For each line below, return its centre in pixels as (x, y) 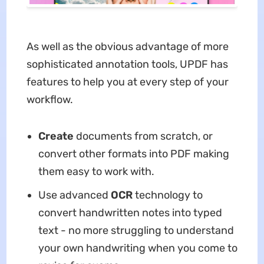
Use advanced (74, 195)
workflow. (49, 100)
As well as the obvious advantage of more (127, 47)
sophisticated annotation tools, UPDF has (127, 65)
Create (57, 136)
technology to (169, 195)
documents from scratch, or (144, 136)
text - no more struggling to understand (136, 231)
